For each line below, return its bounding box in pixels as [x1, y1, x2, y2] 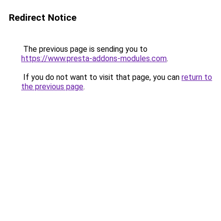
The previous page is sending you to [21, 44, 147, 54]
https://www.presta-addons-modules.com [21, 54, 167, 63]
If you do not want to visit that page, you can [21, 73, 182, 82]
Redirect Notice [9, 12, 76, 23]
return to [182, 73, 212, 82]
